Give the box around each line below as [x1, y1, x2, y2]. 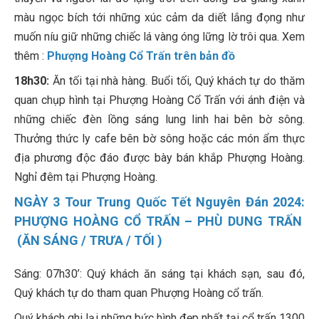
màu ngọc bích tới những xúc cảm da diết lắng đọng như [14, 11, 305, 25]
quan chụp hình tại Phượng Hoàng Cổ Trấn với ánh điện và [14, 93, 305, 108]
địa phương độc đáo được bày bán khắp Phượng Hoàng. [14, 151, 305, 165]
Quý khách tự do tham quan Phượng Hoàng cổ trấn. [14, 286, 263, 300]
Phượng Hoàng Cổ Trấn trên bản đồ [47, 49, 235, 63]
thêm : [14, 49, 47, 63]
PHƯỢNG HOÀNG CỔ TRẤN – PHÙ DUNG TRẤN [14, 214, 305, 229]
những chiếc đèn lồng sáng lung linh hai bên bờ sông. [14, 113, 305, 127]
